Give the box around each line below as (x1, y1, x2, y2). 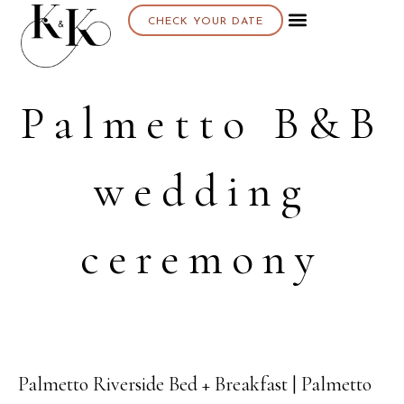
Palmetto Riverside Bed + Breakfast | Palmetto (18, 372, 372, 396)
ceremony (80, 232, 324, 286)
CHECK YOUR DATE (147, 16, 263, 27)
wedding (94, 164, 310, 218)
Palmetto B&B (20, 96, 384, 151)
